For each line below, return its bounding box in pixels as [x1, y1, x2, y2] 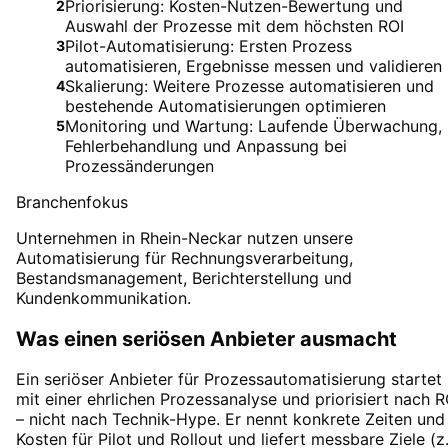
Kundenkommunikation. [16, 288, 191, 308]
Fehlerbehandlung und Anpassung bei [65, 136, 347, 156]
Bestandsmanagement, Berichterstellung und [16, 268, 352, 288]
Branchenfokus [16, 192, 128, 212]
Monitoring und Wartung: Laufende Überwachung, [65, 116, 442, 136]
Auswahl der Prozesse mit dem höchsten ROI [65, 16, 404, 36]
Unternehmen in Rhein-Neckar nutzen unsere [16, 228, 353, 248]
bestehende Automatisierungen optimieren [65, 96, 386, 116]
